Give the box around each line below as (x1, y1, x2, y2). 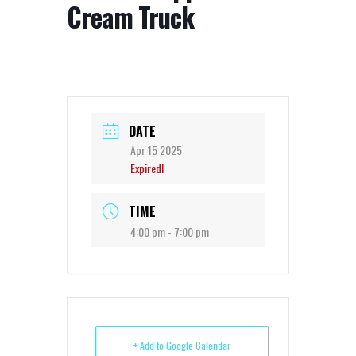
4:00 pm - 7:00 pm (130, 223, 209, 240)
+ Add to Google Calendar (133, 339, 230, 352)
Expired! (130, 160, 164, 176)
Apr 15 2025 (130, 141, 182, 158)
